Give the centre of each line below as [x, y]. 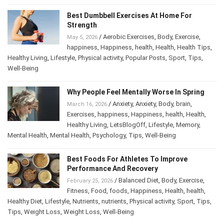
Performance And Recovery [112, 169]
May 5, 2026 [82, 37]
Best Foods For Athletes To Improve [127, 159]
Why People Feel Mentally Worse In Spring [136, 92]
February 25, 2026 [90, 181]
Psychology [109, 135]
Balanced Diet [138, 180]
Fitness [77, 191]
